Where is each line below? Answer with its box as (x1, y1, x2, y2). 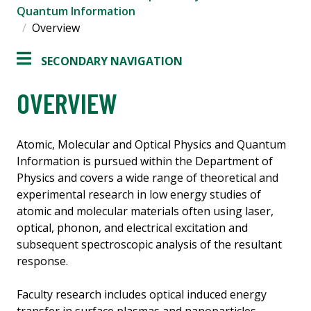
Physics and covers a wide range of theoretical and (17, 170, 278, 186)
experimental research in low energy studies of (17, 187, 261, 203)
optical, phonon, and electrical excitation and (17, 220, 248, 236)
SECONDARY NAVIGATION (41, 53, 183, 69)
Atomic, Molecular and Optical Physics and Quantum (17, 137, 286, 153)
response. (17, 253, 68, 269)
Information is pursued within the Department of (17, 153, 273, 169)
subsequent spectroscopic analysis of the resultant (17, 237, 282, 253)
